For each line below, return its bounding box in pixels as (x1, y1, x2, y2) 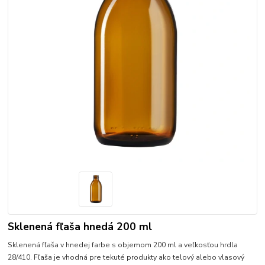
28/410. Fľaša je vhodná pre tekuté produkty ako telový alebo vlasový (8, 252, 245, 262)
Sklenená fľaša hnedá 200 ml (8, 219, 153, 234)
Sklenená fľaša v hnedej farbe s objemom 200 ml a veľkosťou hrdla (8, 240, 238, 250)
